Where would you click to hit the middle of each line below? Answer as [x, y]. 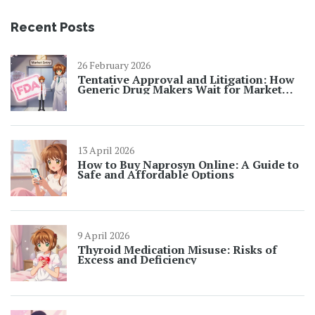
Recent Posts [52, 27]
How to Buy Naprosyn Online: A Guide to [188, 165]
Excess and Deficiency [137, 260]
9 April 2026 [103, 236]
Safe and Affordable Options [156, 175]
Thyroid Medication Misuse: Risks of [177, 250]
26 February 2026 [114, 65]
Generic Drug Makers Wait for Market [180, 90]
